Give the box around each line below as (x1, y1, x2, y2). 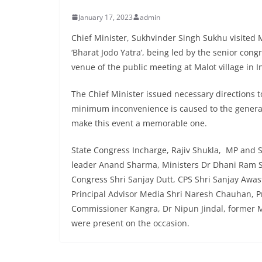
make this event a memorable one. (71, 117, 207, 129)
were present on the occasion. (71, 217, 189, 229)
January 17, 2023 (78, 12, 133, 22)
